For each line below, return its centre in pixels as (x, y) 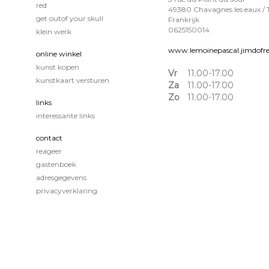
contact (49, 138)
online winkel (59, 54)
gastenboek (56, 164)
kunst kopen (58, 67)
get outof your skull (70, 18)
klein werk (54, 32)
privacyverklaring (67, 191)
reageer (49, 151)
